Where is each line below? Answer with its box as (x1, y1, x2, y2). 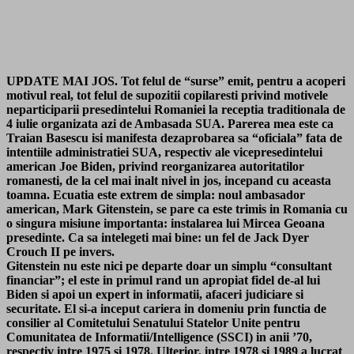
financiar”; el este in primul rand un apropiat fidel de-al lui (6, 273, 320, 287)
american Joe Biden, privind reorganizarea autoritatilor (6, 159, 304, 173)
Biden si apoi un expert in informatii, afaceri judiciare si (6, 287, 303, 301)
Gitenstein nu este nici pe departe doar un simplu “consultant (6, 258, 332, 273)
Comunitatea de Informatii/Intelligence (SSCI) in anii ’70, (6, 330, 312, 344)
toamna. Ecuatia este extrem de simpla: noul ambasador (6, 187, 305, 201)
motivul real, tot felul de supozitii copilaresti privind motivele (6, 88, 328, 102)
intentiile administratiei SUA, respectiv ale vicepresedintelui (6, 145, 322, 159)
